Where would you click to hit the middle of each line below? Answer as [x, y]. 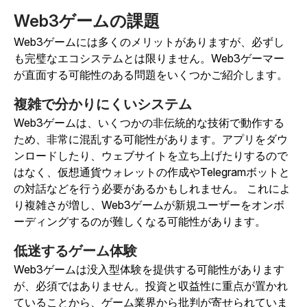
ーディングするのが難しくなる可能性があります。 [140, 222]
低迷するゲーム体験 [75, 251]
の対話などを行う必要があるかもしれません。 [129, 189]
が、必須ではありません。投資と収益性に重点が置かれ [151, 286]
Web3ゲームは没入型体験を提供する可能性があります [149, 270]
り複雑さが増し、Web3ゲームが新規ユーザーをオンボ [149, 205]
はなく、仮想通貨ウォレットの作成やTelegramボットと [152, 172]
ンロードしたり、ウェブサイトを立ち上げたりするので [151, 156]
